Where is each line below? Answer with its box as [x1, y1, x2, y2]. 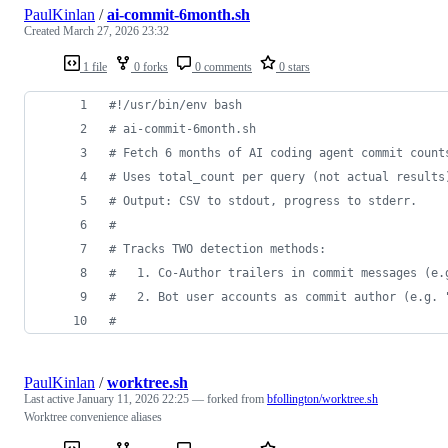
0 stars [276, 59, 310, 74]
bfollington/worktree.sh [267, 391, 378, 406]
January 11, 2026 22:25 [77, 391, 189, 406]
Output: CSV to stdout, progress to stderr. [116, 193, 417, 208]
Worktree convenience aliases [24, 409, 162, 424]
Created [24, 23, 63, 38]
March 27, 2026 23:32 [63, 23, 169, 38]
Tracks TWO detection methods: [116, 241, 326, 256]
